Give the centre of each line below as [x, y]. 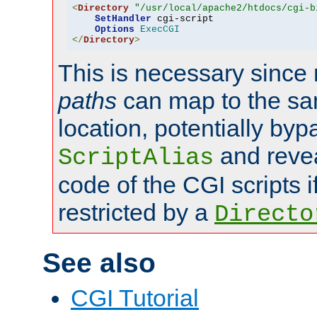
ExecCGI [160, 30]
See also [99, 263]
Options [114, 30]
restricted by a [136, 212]
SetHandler [123, 19]
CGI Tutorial [135, 298]
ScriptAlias [136, 157]
